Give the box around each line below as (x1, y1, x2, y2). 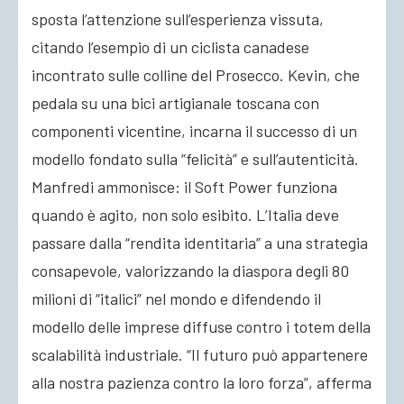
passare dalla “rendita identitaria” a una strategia (32, 233, 368, 252)
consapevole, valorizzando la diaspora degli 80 (32, 261, 349, 280)
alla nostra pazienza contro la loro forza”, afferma (32, 372, 372, 392)
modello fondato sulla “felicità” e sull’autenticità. (32, 149, 359, 169)
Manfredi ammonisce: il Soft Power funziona (32, 177, 337, 197)
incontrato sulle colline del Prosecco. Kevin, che (32, 65, 360, 85)
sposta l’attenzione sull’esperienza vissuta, (32, 9, 324, 29)
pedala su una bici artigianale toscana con (32, 93, 319, 113)
